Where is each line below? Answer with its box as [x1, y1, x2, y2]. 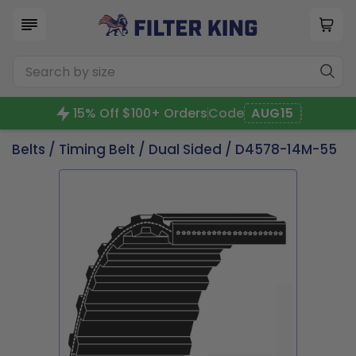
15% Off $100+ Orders [73, 104, 208, 122]
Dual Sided [149, 140, 222, 159]
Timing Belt [59, 140, 135, 159]
